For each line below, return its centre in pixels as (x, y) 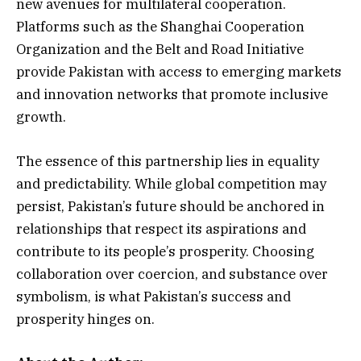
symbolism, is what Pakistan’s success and (154, 296)
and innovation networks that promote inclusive (172, 95)
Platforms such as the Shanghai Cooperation (160, 27)
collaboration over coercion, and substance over (172, 274)
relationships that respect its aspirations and (161, 228)
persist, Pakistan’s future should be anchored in (170, 206)
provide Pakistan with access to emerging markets (179, 72)
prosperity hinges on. (85, 319)
